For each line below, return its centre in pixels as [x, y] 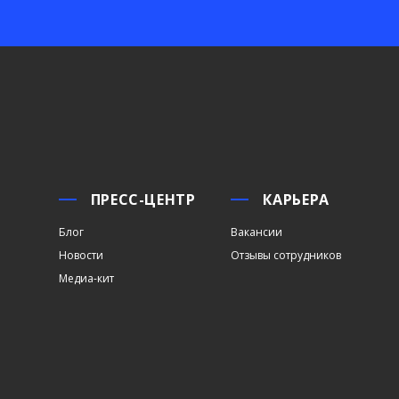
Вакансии [257, 232]
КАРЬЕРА [296, 199]
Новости [81, 255]
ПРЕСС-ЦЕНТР [143, 199]
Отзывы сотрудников [286, 255]
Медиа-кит [86, 278]
